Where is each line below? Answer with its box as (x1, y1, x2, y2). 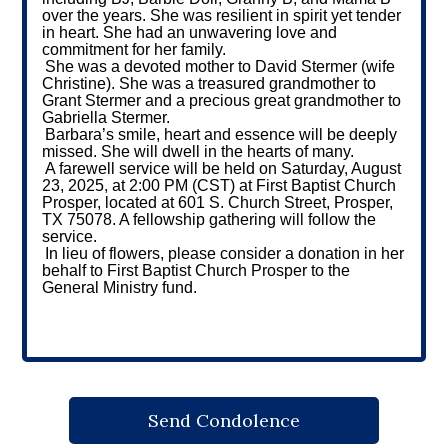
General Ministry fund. (42, 278, 198, 296)
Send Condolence (148, 408, 300, 432)
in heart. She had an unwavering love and (42, 23, 338, 41)
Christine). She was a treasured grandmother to (42, 74, 377, 92)
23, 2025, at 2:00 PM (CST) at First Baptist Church (42, 176, 397, 194)
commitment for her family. (42, 40, 227, 58)
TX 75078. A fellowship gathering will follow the (42, 210, 377, 228)
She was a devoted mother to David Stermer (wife (45, 57, 396, 75)
